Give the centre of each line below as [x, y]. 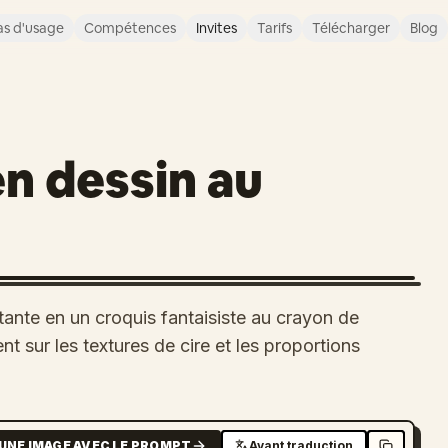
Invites [216, 28]
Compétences [129, 28]
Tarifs [274, 28]
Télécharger [350, 28]
